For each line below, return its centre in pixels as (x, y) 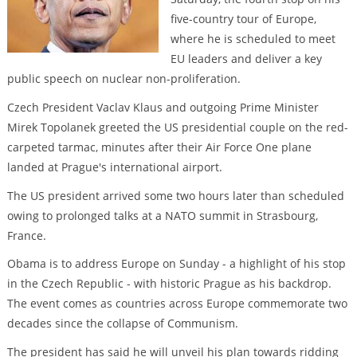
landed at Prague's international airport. (114, 167)
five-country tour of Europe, (243, 19)
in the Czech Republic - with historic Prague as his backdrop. (169, 284)
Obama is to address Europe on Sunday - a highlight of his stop (176, 264)
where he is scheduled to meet (253, 39)
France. (26, 235)
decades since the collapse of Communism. (122, 324)
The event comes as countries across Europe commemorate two (177, 304)
